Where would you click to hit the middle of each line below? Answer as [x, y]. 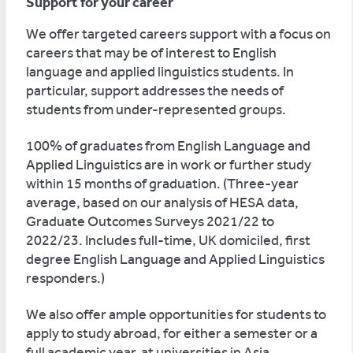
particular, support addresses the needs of [155, 91]
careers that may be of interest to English [151, 53]
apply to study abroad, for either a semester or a [172, 334]
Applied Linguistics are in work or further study [169, 165]
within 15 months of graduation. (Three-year [162, 184]
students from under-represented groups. [156, 110]
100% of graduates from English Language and [168, 146]
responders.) [65, 279]
